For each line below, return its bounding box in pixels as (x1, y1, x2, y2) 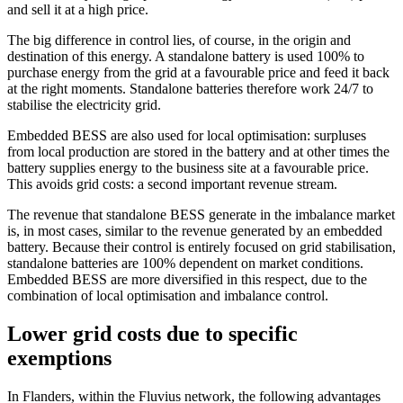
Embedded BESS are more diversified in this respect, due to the (7, 272, 367, 288)
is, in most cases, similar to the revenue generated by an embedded (7, 223, 382, 239)
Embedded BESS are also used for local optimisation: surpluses (7, 128, 366, 144)
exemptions (7, 345, 112, 370)
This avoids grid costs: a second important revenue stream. (7, 176, 337, 193)
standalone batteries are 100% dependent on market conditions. (7, 255, 363, 272)
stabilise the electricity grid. (7, 97, 161, 113)
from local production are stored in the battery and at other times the (7, 144, 390, 160)
